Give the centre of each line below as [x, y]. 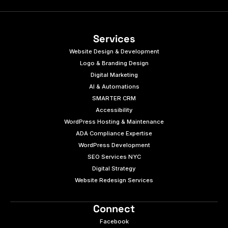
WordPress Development [114, 145]
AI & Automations [114, 86]
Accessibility [114, 110]
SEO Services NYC [114, 156]
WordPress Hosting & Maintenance [114, 121]
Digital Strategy [114, 168]
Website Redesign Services [114, 180]
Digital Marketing [114, 75]
